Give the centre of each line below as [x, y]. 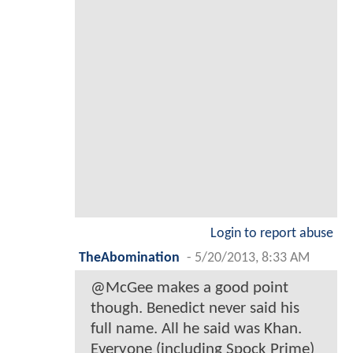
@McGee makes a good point [190, 288]
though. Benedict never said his [195, 308]
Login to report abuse [272, 233]
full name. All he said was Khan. [196, 329]
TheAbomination [129, 258]
